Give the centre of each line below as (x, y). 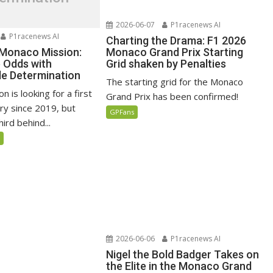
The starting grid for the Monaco (175, 82)
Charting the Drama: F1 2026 (176, 41)
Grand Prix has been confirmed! (172, 97)
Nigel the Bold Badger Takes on (183, 254)
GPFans (122, 112)
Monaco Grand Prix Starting (175, 52)
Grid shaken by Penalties (166, 64)
